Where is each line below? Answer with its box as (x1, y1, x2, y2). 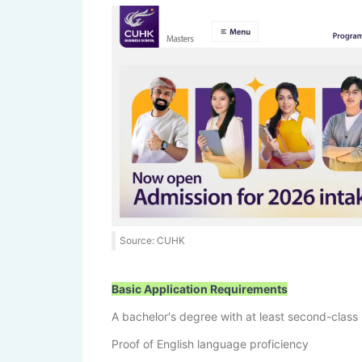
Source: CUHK (120, 234, 185, 246)
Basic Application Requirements (112, 281, 288, 296)
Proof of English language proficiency (112, 336, 309, 351)
